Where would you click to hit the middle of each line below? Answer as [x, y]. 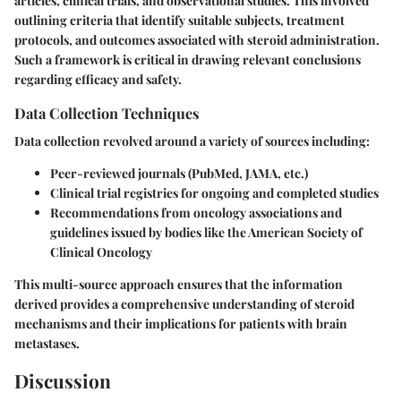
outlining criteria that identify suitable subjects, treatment [179, 21]
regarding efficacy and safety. [98, 80]
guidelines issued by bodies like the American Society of [206, 233]
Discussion [63, 381]
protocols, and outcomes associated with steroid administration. [197, 40]
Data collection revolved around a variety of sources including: [192, 141]
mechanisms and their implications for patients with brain [181, 324]
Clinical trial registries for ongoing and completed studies [214, 193]
